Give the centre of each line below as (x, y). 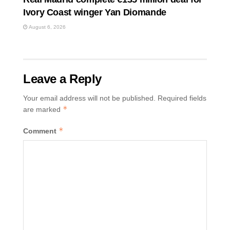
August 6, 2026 (47, 27)
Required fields (182, 98)
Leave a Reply (62, 79)
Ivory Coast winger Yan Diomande (95, 13)
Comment (41, 131)
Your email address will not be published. (89, 98)
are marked (43, 110)
